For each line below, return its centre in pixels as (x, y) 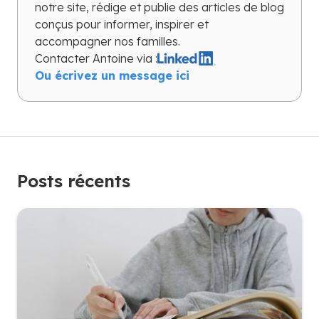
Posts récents (74, 181)
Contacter (64, 58)
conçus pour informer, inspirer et (122, 24)
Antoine (113, 58)
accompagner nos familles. (108, 41)
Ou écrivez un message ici (112, 75)
